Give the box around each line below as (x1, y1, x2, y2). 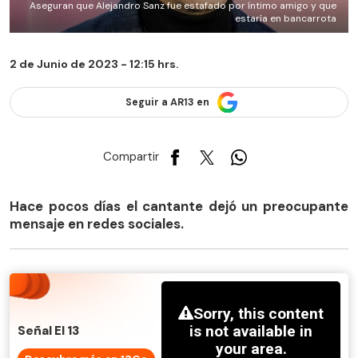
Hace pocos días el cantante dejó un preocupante (10, 197, 348, 215)
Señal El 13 (18, 323, 79, 340)
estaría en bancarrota (235, 12, 336, 26)
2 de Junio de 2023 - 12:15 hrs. (10, 57, 179, 72)
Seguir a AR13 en (125, 96, 209, 109)
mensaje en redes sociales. (10, 214, 184, 233)
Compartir (103, 149, 159, 165)
